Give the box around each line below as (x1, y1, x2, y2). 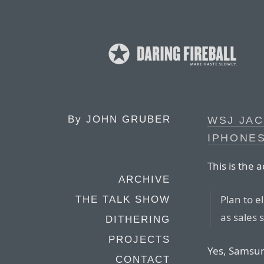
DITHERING (105, 214, 170, 225)
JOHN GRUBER (86, 114, 171, 125)
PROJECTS (108, 234, 170, 245)
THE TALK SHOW (75, 194, 170, 205)
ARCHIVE (118, 174, 170, 185)
